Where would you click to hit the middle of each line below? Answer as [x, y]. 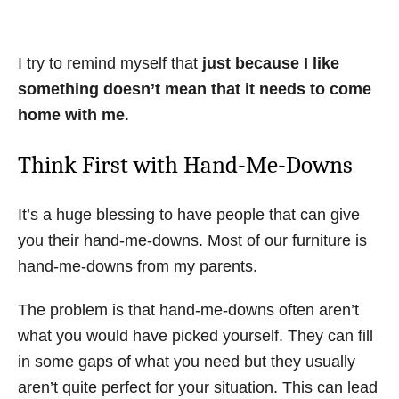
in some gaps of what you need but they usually [187, 362]
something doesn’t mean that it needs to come [195, 89]
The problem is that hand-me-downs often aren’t [188, 310]
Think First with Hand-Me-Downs [185, 165]
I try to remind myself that [110, 63]
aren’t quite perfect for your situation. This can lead [198, 387]
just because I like [271, 63]
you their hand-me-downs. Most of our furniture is [192, 240]
